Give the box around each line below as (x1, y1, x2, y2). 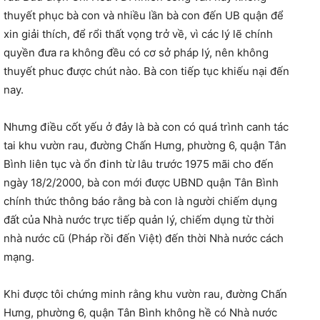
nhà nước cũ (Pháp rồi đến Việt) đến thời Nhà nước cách (4, 231, 284, 246)
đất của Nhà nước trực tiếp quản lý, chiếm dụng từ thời (4, 213, 274, 227)
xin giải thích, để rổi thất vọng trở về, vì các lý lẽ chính (4, 27, 273, 41)
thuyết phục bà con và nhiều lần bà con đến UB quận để (4, 9, 284, 23)
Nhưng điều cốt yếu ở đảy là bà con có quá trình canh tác (4, 120, 289, 134)
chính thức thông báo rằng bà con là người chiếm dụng (4, 194, 277, 209)
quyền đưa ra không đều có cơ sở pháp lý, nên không (4, 46, 269, 60)
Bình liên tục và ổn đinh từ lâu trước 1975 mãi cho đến (4, 157, 274, 171)
